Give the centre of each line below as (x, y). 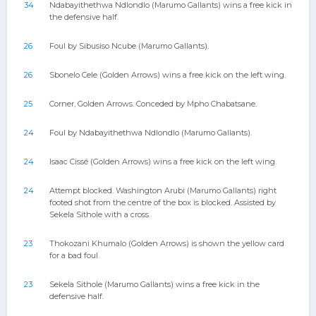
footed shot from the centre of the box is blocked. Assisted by (163, 202)
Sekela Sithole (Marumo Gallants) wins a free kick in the (154, 284)
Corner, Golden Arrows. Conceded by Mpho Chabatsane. (153, 104)
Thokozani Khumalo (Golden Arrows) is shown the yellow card (167, 243)
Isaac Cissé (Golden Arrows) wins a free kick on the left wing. (163, 162)
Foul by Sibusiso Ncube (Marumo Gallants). (129, 46)
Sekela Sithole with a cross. (100, 214)
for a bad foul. (74, 255)
